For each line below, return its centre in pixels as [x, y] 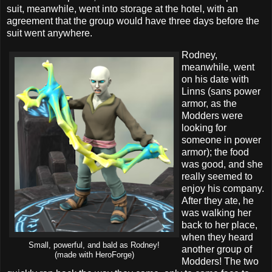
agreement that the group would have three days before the [133, 21]
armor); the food [215, 152]
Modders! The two [220, 261]
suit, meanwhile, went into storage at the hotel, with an [122, 8]
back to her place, [219, 225]
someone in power [221, 140]
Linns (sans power [221, 91]
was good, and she [222, 164]
